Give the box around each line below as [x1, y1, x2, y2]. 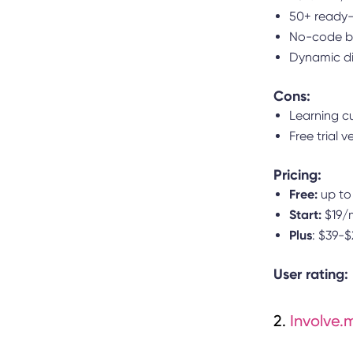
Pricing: [273, 166, 321, 184]
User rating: [273, 266, 348, 284]
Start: [289, 207, 321, 223]
